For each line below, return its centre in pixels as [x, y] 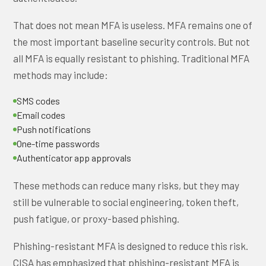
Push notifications [54, 129]
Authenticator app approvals [74, 158]
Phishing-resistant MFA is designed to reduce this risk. [131, 246]
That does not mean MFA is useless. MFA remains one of [133, 25]
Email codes [41, 115]
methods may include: [61, 75]
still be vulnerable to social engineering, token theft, [126, 202]
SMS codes [39, 101]
